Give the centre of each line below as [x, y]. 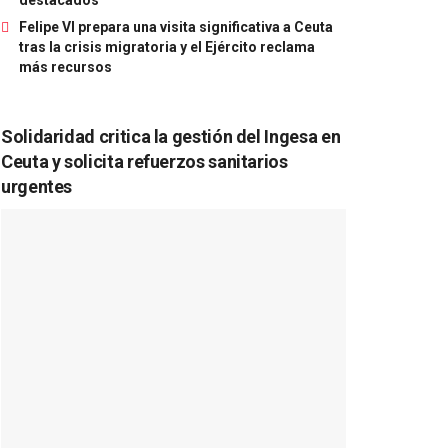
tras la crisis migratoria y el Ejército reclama [167, 46]
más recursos [65, 66]
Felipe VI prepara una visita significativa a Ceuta [176, 26]
